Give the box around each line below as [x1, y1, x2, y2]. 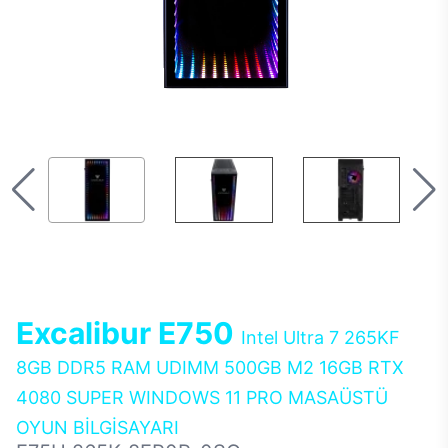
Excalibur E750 [16, 315, 241, 351]
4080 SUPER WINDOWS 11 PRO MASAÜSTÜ [16, 387, 388, 408]
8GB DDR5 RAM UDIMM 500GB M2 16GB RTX [16, 357, 404, 378]
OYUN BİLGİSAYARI [16, 417, 179, 438]
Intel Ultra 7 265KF [241, 327, 400, 348]
